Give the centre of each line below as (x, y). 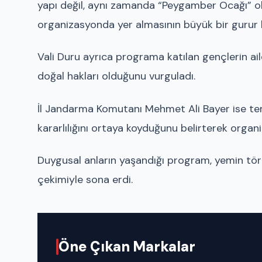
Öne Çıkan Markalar (127, 246)
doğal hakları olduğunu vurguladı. (116, 76)
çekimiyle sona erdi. (85, 179)
